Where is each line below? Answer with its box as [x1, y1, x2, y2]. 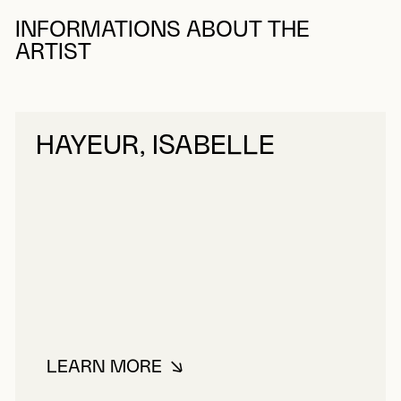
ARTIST [15, 40, 91, 64]
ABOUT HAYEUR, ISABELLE [115, 366, 343, 385]
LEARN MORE [46, 358, 162, 377]
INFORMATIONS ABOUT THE [15, 18, 310, 41]
